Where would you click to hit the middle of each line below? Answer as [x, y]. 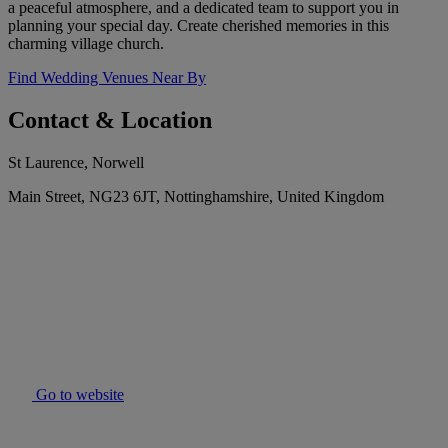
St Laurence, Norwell [76, 163]
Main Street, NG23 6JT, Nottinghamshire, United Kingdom [196, 197]
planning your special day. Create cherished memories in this [198, 26]
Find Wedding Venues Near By [107, 78]
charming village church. [86, 44]
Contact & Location [110, 120]
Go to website [78, 395]
